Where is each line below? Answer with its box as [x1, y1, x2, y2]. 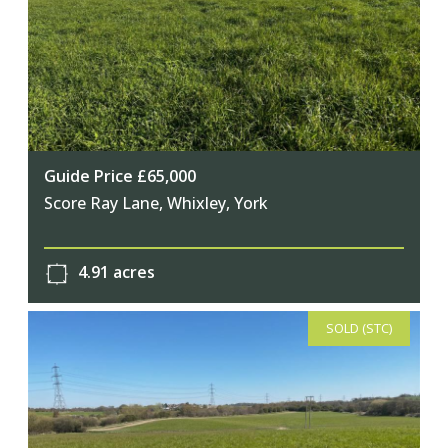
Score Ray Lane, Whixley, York [44, 192, 268, 215]
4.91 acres [74, 260, 155, 283]
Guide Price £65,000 [44, 165, 196, 188]
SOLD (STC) [326, 318, 393, 337]
